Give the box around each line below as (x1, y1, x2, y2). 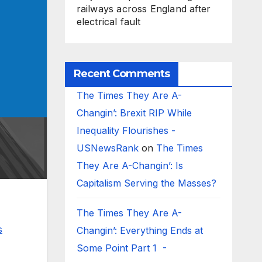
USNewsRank (76, 142, 139, 154)
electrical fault (76, 16, 141, 27)
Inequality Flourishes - (76, 125, 175, 136)
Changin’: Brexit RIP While (76, 107, 192, 119)
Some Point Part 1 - (76, 242, 167, 254)
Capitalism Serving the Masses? (76, 177, 219, 189)
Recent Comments (73, 67, 170, 80)
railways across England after (76, 3, 211, 15)
